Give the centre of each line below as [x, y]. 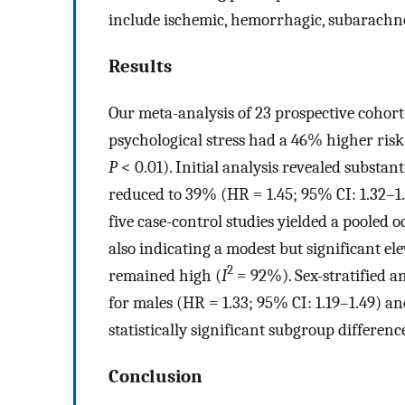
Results [140, 66]
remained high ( [165, 275]
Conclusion [155, 376]
